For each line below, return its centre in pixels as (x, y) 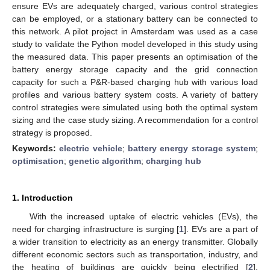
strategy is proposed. (52, 132)
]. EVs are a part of (221, 229)
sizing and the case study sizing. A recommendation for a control (135, 120)
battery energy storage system (192, 148)
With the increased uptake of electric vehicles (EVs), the (143, 216)
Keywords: (36, 148)
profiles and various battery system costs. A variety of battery (135, 94)
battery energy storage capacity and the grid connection (135, 69)
